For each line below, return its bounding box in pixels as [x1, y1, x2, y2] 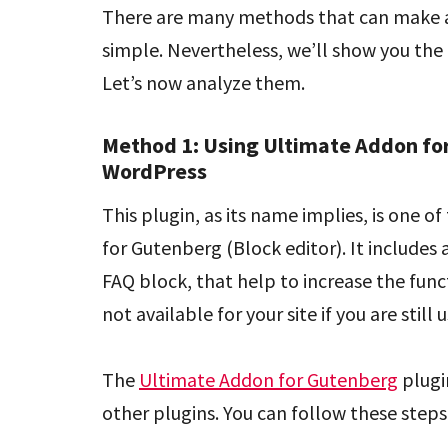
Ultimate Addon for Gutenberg [139, 367, 398, 393]
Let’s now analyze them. [102, 69, 305, 95]
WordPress [102, 157, 207, 185]
